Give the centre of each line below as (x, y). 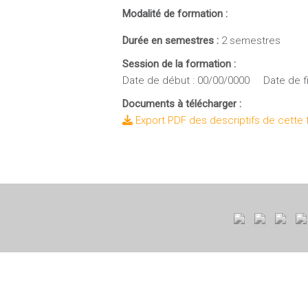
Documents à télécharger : (182, 104)
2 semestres (251, 41)
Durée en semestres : (172, 41)
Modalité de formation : (175, 14)
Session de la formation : (179, 64)
